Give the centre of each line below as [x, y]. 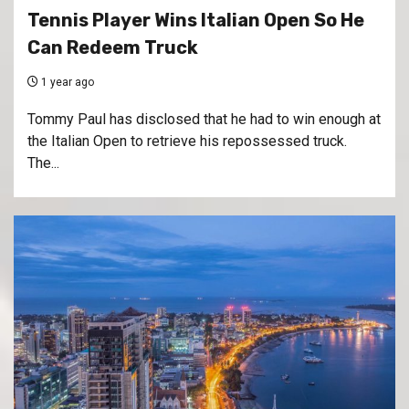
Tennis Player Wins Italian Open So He [196, 21]
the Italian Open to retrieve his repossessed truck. [187, 142]
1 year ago [66, 83]
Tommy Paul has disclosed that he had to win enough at [204, 120]
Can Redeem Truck [113, 48]
